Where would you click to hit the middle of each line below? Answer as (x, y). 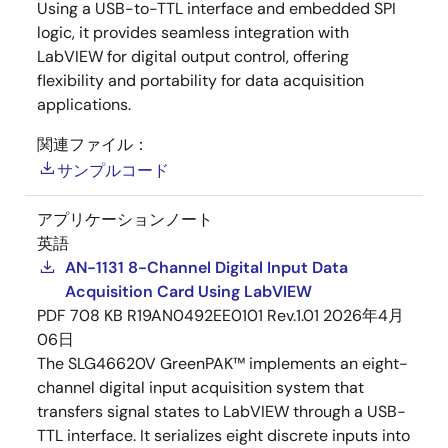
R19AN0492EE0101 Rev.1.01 (223, 315)
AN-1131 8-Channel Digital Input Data (206, 267)
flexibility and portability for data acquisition (200, 80)
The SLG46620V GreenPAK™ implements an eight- (222, 363)
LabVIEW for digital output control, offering (193, 56)
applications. (84, 104)
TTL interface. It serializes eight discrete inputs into (223, 435)
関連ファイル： (93, 144)
